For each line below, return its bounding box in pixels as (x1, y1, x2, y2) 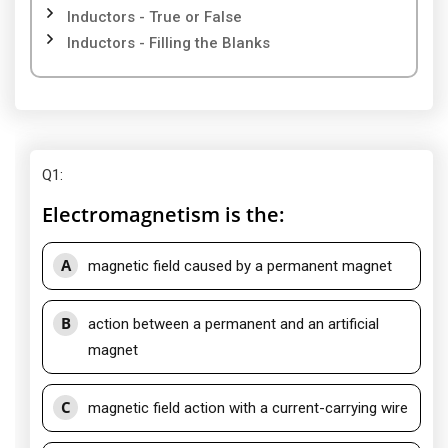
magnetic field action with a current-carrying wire (88, 399, 408, 417)
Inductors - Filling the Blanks (67, 34, 270, 52)
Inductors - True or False (67, 8, 242, 26)
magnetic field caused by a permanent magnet (88, 257, 392, 275)
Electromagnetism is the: (42, 201, 285, 228)
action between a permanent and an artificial (88, 315, 379, 333)
